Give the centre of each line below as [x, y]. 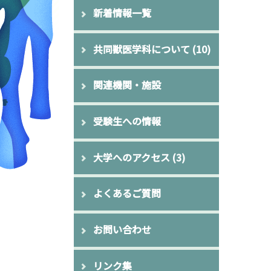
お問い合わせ [122, 229]
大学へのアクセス [132, 157]
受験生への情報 [127, 121]
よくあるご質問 [127, 193]
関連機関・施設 [127, 85]
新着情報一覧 [122, 13]
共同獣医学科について [142, 49]
